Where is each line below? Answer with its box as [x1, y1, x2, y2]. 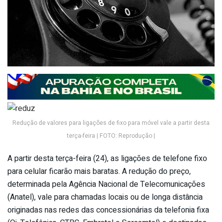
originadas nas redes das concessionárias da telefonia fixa [7, 204, 209, 217]
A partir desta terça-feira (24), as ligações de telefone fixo [7, 153, 207, 165]
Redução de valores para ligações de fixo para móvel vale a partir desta [12, 118, 210, 128]
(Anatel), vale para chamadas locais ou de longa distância [7, 191, 203, 204]
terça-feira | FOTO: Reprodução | [67, 131, 155, 141]
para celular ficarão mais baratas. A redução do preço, [7, 166, 191, 178]
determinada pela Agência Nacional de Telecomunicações [7, 178, 205, 191]
